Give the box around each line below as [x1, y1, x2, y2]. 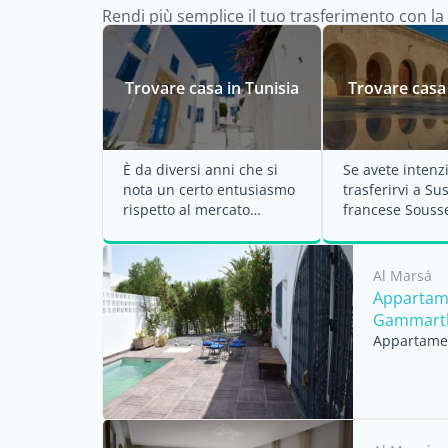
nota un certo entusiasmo [123, 180, 295, 199]
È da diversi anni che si [123, 160, 278, 179]
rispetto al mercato [123, 200, 250, 219]
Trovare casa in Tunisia [125, 76, 299, 99]
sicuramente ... [343, 240, 443, 259]
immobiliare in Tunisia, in [123, 220, 295, 239]
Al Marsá [373, 266, 432, 285]
